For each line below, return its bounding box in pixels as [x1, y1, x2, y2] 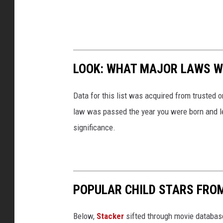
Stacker [97, 211, 124, 221]
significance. [73, 122, 115, 132]
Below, [73, 211, 97, 221]
